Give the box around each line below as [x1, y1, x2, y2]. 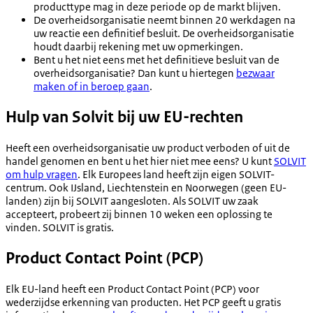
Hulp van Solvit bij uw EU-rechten [6, 106, 243, 127]
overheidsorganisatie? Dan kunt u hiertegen [34, 66, 236, 80]
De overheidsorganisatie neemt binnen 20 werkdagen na [34, 13, 296, 27]
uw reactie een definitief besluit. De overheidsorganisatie [34, 26, 294, 40]
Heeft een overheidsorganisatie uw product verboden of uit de [6, 140, 290, 154]
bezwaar [236, 66, 275, 80]
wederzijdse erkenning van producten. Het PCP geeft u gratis [6, 295, 281, 309]
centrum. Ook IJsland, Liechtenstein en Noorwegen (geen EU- [6, 180, 286, 194]
